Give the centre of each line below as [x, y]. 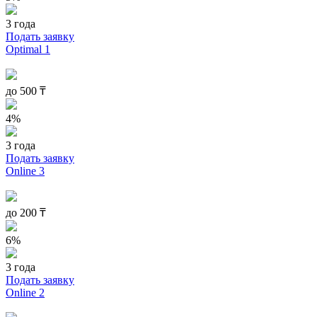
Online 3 [25, 171]
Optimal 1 [28, 49]
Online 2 [25, 292]
